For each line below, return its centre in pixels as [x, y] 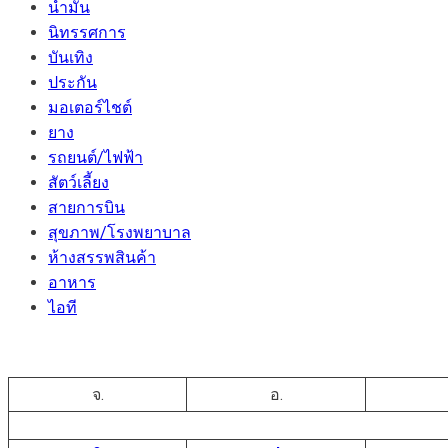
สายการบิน [86, 207]
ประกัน [72, 82]
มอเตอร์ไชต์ [90, 107]
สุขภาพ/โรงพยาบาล [119, 232]
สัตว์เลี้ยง [78, 182]
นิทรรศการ [87, 32]
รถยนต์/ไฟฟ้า [95, 157]
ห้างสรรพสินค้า [102, 257]
